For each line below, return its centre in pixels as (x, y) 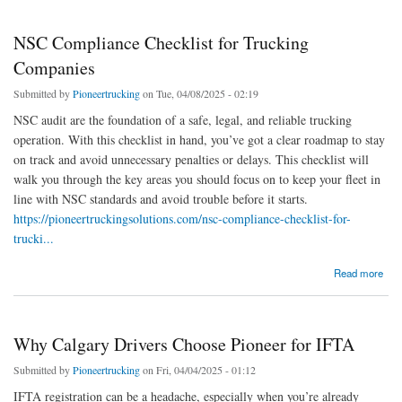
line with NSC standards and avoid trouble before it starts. (161, 198)
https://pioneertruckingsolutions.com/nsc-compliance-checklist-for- (182, 218)
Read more (359, 273)
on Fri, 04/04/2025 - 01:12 (198, 370)
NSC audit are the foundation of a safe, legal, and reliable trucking (183, 119)
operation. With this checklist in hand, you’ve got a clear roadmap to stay (199, 139)
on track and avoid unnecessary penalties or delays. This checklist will (191, 159)
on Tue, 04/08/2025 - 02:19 (199, 93)
